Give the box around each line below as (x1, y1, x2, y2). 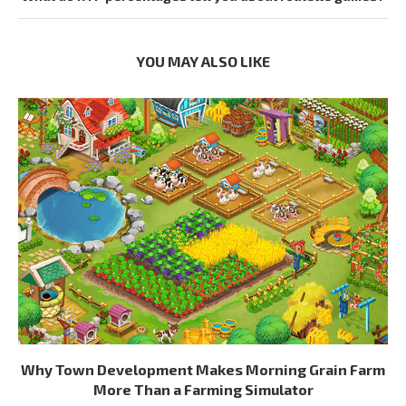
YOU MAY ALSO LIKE (136, 53, 270, 71)
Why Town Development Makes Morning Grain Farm (21, 361, 385, 379)
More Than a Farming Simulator (92, 381, 314, 399)
